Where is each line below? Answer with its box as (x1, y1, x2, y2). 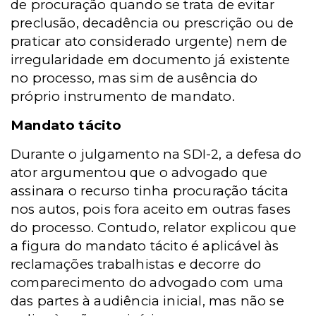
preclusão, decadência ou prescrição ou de (11, 15, 294, 32)
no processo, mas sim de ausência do (11, 70, 258, 87)
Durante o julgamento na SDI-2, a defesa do (11, 146, 301, 163)
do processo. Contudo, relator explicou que (11, 219, 296, 236)
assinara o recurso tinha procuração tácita (11, 183, 288, 200)
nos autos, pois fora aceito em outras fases (11, 201, 291, 218)
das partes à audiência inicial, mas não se (11, 293, 284, 310)
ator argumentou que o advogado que (11, 164, 268, 181)
